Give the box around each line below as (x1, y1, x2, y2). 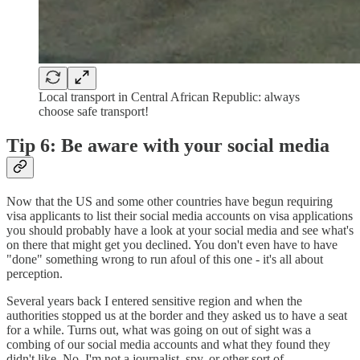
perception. (6, 266, 63, 280)
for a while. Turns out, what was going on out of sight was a (6, 322, 311, 337)
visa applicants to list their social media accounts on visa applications (6, 208, 353, 223)
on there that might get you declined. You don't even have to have (6, 237, 337, 252)
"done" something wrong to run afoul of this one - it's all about (6, 252, 323, 266)
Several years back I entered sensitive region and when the (6, 293, 302, 308)
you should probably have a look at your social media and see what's (6, 223, 354, 237)
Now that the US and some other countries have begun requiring (6, 194, 333, 208)
